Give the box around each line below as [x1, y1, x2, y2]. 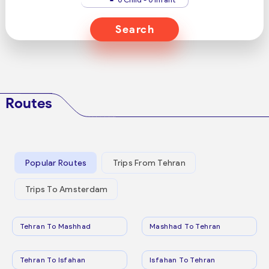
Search [115, 23, 155, 36]
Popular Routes [25, 157, 87, 168]
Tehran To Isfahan [19, 255, 86, 264]
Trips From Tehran [112, 157, 186, 168]
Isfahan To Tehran [150, 255, 216, 264]
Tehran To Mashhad [19, 222, 91, 231]
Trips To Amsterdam [25, 184, 108, 195]
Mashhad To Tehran [150, 222, 221, 231]
